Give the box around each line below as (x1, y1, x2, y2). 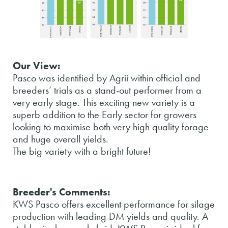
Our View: (13, 59, 61, 72)
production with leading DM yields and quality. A (13, 209, 208, 223)
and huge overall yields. (13, 132, 108, 146)
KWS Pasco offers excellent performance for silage (13, 197, 215, 211)
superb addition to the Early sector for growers (13, 107, 196, 121)
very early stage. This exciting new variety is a (13, 95, 195, 109)
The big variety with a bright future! (13, 144, 151, 158)
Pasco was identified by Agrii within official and (13, 71, 201, 84)
